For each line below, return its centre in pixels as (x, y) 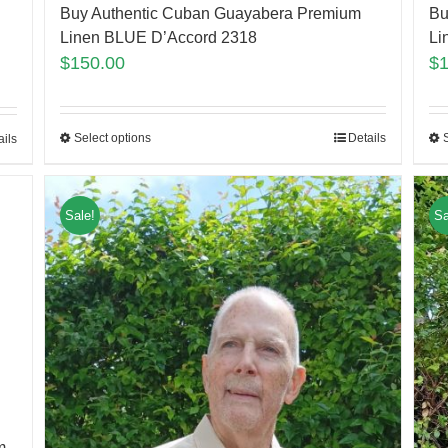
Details (367, 138)
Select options (112, 138)
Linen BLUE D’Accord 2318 (158, 38)
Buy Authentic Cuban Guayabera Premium (210, 14)
